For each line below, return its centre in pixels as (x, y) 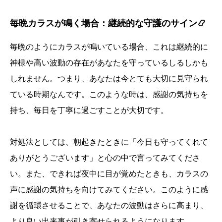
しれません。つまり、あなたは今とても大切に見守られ (109, 79)
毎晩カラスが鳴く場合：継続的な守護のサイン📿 (108, 24)
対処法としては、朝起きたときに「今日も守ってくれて (109, 142)
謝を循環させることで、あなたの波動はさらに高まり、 (109, 206)
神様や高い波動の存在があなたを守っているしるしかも (109, 63)
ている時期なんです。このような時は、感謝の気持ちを (109, 95)
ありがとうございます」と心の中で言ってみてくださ (105, 158)
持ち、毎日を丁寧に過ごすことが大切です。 (89, 111)
